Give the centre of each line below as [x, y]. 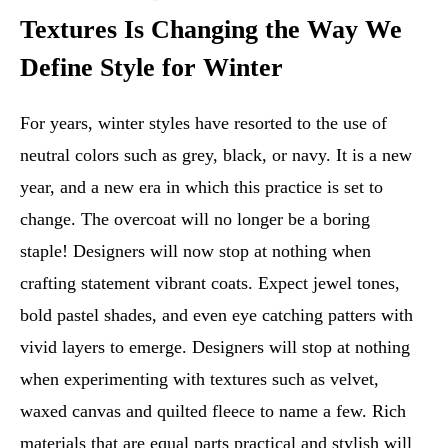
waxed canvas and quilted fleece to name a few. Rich [213, 411]
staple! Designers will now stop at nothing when [195, 251]
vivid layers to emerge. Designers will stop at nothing [215, 347]
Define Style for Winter [151, 68]
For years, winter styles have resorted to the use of [203, 123]
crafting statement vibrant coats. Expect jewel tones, [210, 283]
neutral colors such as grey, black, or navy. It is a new [216, 155]
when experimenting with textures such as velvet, [199, 379]
